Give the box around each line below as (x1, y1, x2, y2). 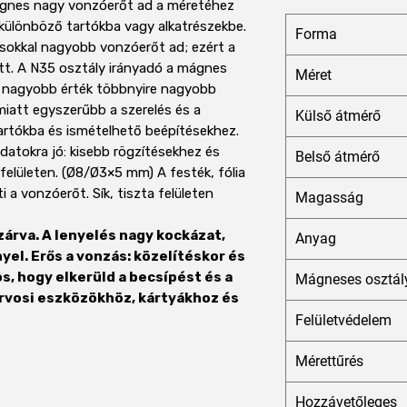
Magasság (295, 189, 363, 207)
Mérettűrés (295, 352, 363, 371)
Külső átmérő (295, 107, 381, 125)
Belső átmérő (295, 148, 380, 166)
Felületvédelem (295, 312, 392, 330)
